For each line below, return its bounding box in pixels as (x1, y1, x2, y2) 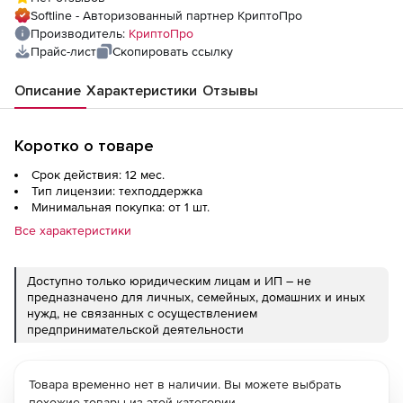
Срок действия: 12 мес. (31, 167, 165, 182)
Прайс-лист (31, 44, 96, 58)
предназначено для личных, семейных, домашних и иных (27, 290, 365, 304)
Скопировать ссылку (112, 44, 233, 58)
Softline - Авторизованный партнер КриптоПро (31, 8, 302, 22)
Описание (14, 82, 81, 100)
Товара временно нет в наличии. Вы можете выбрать (29, 377, 341, 391)
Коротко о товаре (14, 136, 154, 156)
